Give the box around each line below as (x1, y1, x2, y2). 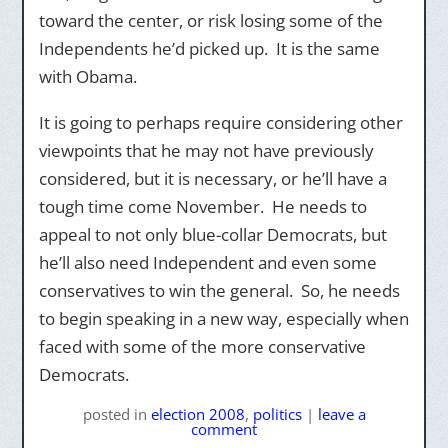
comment (191, 419, 257, 439)
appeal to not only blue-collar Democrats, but (38, 223, 387, 246)
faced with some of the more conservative (38, 335, 366, 358)
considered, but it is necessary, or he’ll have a (38, 167, 387, 190)
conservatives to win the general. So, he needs (38, 279, 400, 302)
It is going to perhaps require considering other (38, 111, 403, 134)
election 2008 (150, 404, 245, 424)
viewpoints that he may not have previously (38, 139, 374, 162)
